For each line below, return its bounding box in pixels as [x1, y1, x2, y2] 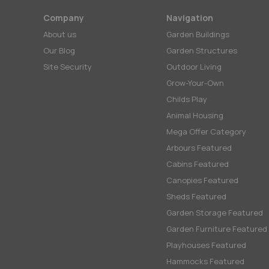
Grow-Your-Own [166, 77, 224, 88]
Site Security [43, 61, 92, 72]
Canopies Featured [166, 175, 238, 186]
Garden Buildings [166, 29, 229, 40]
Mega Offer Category [166, 126, 246, 137]
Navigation [166, 12, 213, 23]
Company [43, 12, 84, 23]
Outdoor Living [166, 61, 222, 72]
